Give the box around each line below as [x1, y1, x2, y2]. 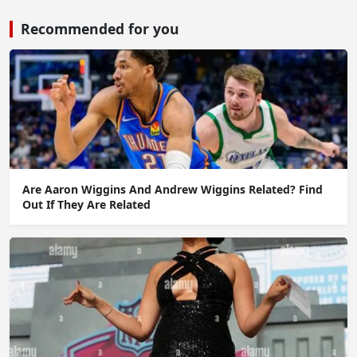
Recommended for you [21, 18, 179, 38]
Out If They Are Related [22, 196, 151, 212]
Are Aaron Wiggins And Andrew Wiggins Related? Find [22, 181, 323, 197]
